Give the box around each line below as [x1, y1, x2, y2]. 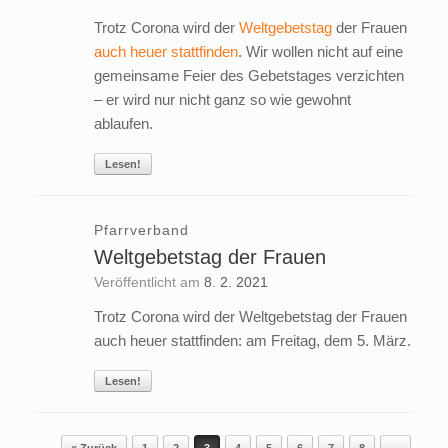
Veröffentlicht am [101, 274, 204, 291]
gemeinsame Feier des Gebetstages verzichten [93, 67, 404, 85]
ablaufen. [93, 115, 153, 133]
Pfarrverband [93, 222, 189, 239]
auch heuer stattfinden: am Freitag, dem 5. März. [93, 332, 411, 350]
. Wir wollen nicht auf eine [237, 43, 403, 61]
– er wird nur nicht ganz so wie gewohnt [93, 91, 351, 109]
